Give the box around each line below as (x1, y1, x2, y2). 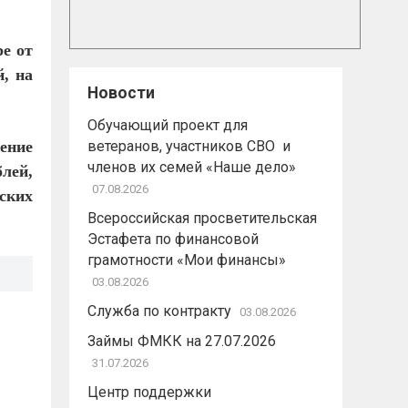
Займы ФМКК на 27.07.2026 (87, 332, 276, 350)
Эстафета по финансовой (87, 230, 259, 248)
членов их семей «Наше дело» (87, 158, 296, 176)
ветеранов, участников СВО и (87, 138, 291, 155)
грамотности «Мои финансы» (87, 251, 286, 269)
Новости (87, 84, 155, 102)
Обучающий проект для (87, 117, 248, 134)
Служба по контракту (87, 302, 231, 320)
